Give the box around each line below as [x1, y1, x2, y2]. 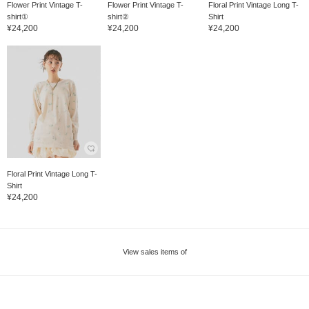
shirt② [107, 12, 129, 21]
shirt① [7, 12, 28, 21]
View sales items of [122, 247, 187, 256]
